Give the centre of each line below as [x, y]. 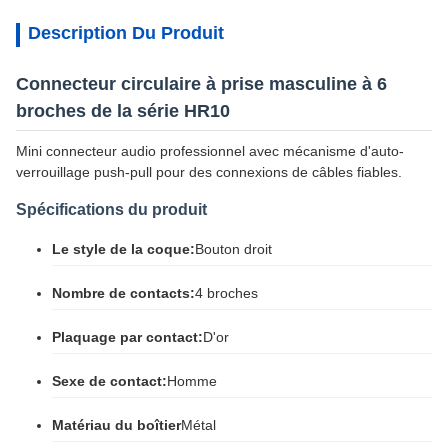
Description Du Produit [126, 33]
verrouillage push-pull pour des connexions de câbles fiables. [209, 172]
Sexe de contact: [109, 381]
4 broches [226, 293]
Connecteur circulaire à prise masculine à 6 [201, 84]
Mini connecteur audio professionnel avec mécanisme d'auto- [210, 151]
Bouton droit [233, 249]
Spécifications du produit [111, 209]
